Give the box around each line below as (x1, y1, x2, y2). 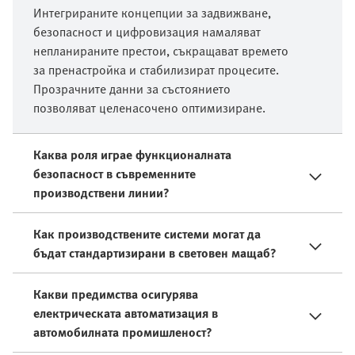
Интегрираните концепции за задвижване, (33, 3, 271, 23)
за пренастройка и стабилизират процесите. (33, 60, 279, 80)
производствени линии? (33, 183, 170, 203)
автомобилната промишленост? (33, 323, 212, 342)
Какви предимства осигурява (33, 284, 198, 304)
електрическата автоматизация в (33, 303, 218, 323)
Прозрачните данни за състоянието (33, 79, 231, 99)
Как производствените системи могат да (33, 224, 261, 244)
